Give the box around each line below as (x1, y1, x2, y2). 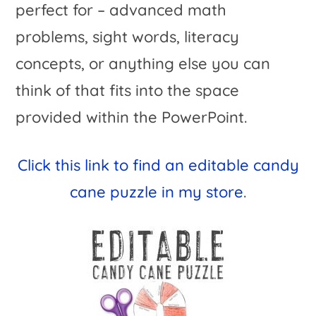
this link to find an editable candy (54, 154, 299, 175)
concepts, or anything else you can (16, 53, 271, 73)
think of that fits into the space (16, 80, 240, 100)
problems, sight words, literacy (16, 26, 240, 47)
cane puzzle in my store (70, 181, 243, 202)
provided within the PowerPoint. (16, 107, 248, 127)
